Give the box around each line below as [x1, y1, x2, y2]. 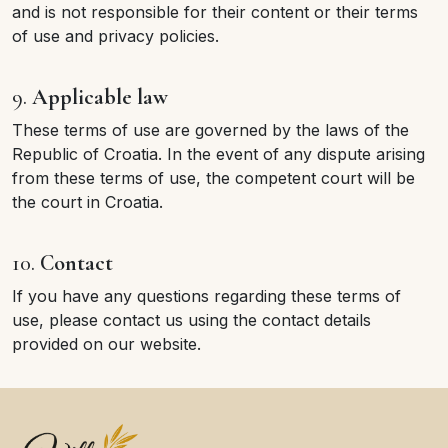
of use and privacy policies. [12, 26, 219, 46]
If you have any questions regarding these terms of [12, 286, 401, 306]
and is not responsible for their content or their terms [12, 2, 418, 22]
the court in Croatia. [12, 192, 163, 212]
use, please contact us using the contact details [12, 310, 371, 330]
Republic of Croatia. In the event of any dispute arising [12, 144, 425, 164]
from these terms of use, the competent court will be [12, 168, 415, 188]
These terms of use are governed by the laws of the [12, 120, 409, 140]
